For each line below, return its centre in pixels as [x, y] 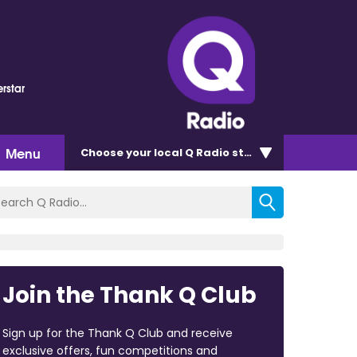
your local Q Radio [178, 152]
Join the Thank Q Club [129, 295]
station [252, 152]
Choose [103, 152]
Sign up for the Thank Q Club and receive [117, 333]
